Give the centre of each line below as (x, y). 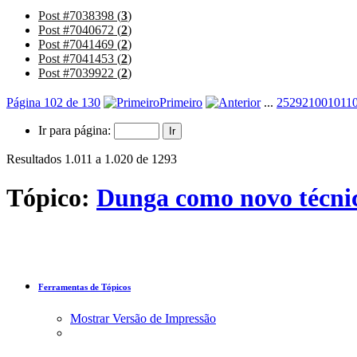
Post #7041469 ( (80, 44)
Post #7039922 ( (80, 73)
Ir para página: (76, 130)
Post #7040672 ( (80, 29)
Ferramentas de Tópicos (84, 287)
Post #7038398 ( (80, 15)
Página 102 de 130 (53, 102)
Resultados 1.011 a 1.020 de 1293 (92, 159)
